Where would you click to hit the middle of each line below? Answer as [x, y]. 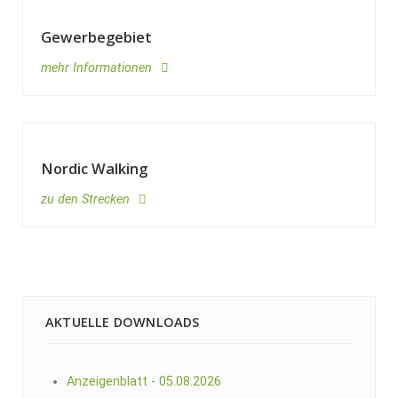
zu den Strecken [85, 199]
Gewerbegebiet [96, 36]
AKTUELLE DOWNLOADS [123, 322]
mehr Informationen [96, 68]
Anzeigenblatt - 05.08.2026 [144, 382]
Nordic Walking [94, 168]
